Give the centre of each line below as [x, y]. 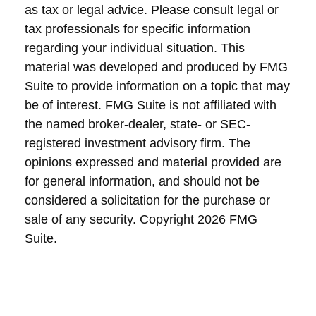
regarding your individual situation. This [135, 48]
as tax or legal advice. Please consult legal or [152, 10]
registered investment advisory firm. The [138, 143]
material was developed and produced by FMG [156, 67]
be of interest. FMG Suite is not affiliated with [151, 105]
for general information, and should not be [142, 181]
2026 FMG [227, 219]
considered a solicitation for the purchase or [147, 200]
